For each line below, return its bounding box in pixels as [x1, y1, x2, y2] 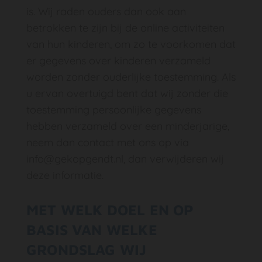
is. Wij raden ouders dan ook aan [26, 5, 186, 18]
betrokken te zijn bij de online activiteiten [26, 21, 225, 35]
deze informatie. [26, 168, 104, 182]
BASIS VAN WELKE [26, 221, 157, 238]
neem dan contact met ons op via [26, 136, 189, 149]
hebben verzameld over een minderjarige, [26, 119, 229, 133]
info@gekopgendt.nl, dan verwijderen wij [26, 152, 224, 166]
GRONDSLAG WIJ [26, 241, 147, 258]
